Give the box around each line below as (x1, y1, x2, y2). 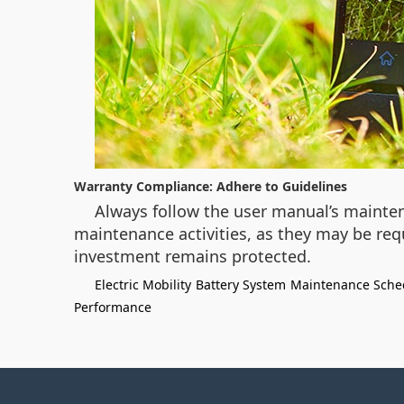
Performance (74, 298, 151, 316)
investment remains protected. (74, 245, 311, 267)
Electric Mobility (95, 276, 191, 293)
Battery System (196, 276, 286, 293)
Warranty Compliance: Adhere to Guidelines (74, 178, 347, 195)
